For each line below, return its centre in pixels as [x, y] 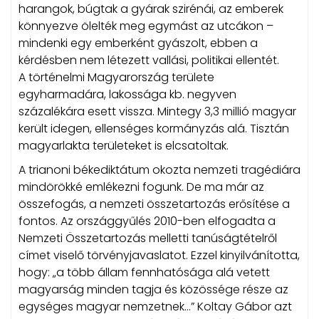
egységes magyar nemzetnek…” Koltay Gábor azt [155, 306]
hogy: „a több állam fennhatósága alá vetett [144, 272]
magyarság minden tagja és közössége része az [153, 289]
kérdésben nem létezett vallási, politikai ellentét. [149, 60]
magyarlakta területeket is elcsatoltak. [124, 145]
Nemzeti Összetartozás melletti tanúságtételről [148, 238]
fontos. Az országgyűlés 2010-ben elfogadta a [147, 221]
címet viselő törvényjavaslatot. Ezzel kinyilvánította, [159, 255]
